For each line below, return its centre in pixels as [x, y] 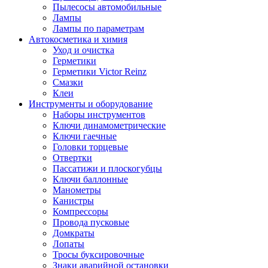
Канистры [73, 201]
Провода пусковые [91, 222]
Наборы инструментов [99, 115]
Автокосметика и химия [78, 39]
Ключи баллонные [90, 179]
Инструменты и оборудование [91, 104]
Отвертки [72, 158]
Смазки [68, 82]
